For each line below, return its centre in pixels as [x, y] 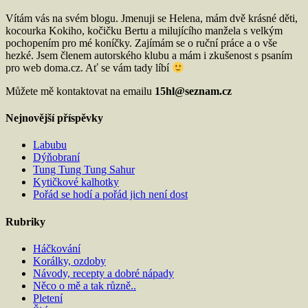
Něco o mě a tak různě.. [85, 286]
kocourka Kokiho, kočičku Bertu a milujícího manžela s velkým [144, 30]
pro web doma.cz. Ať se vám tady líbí [89, 67]
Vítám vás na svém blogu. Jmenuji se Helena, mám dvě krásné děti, [152, 18]
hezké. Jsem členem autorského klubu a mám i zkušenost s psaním [149, 55]
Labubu [50, 145]
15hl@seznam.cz [193, 91]
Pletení [48, 298]
